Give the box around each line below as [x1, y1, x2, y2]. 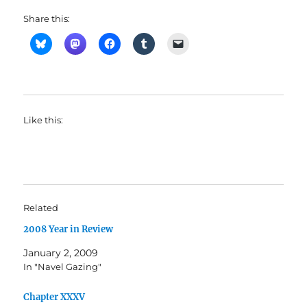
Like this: [23, 114, 64, 126]
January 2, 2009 [23, 247, 99, 260]
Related [23, 202, 59, 214]
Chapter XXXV [23, 291, 86, 304]
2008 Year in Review [23, 223, 114, 236]
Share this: [23, 13, 71, 25]
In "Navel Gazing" [23, 261, 102, 273]
